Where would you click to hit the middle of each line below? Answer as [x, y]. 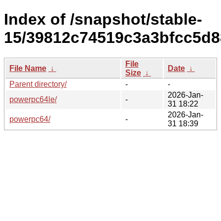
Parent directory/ [38, 84]
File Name [28, 68]
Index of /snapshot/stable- [103, 19]
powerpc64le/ [33, 99]
